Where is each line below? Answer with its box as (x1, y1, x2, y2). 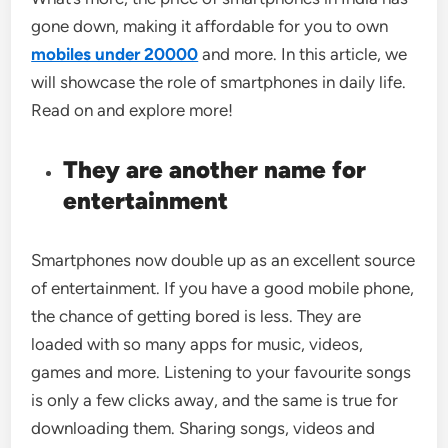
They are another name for (63, 155, 367, 184)
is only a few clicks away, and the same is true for (31, 390, 399, 410)
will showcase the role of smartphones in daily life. (31, 72, 407, 92)
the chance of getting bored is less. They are (31, 306, 362, 326)
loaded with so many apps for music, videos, (31, 334, 364, 354)
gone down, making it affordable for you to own (31, 16, 389, 36)
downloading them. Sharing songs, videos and (31, 418, 376, 438)
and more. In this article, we (198, 44, 408, 64)
